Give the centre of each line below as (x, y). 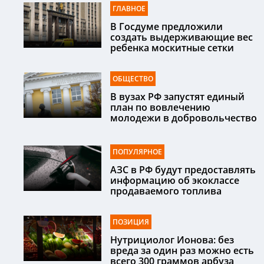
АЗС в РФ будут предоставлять (183, 170)
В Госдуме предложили (166, 27)
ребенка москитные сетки (172, 48)
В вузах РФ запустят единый (177, 97)
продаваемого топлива (166, 191)
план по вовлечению (160, 108)
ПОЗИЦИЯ (131, 222)
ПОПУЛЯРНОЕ (137, 152)
